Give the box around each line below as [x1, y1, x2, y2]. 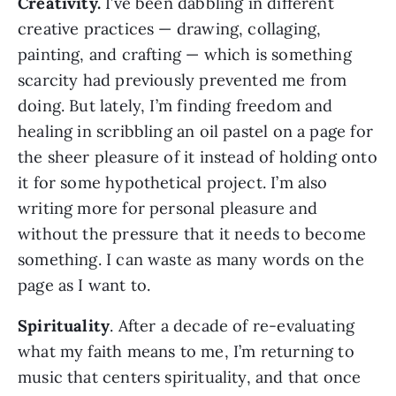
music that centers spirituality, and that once [18, 367, 362, 388]
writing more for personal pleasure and [18, 198, 317, 219]
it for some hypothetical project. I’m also [18, 172, 328, 194]
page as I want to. [18, 275, 151, 296]
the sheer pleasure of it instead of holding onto [18, 147, 377, 168]
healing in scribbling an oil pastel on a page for [18, 121, 373, 142]
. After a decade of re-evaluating [110, 316, 355, 337]
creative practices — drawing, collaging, [18, 19, 322, 40]
